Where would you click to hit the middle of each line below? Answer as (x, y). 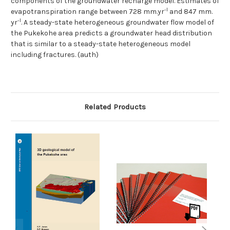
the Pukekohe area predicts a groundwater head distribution (111, 33)
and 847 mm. (190, 12)
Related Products (115, 107)
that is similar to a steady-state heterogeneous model (101, 44)
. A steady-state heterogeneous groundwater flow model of (118, 23)
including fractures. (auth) (55, 55)
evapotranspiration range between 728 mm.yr (88, 12)
